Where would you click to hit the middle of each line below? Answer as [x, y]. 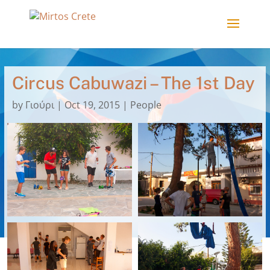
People [146, 105]
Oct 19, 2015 [92, 105]
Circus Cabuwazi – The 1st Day [133, 83]
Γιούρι [39, 105]
